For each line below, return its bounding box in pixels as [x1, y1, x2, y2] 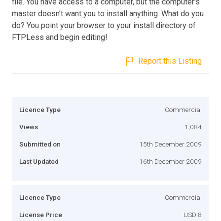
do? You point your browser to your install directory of [12, 20, 196, 30]
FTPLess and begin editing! [12, 32, 108, 42]
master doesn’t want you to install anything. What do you [12, 8, 204, 18]
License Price [19, 210, 62, 219]
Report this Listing [138, 56, 202, 66]
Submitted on [19, 140, 61, 148]
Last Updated [19, 157, 59, 165]
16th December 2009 [139, 157, 202, 165]
